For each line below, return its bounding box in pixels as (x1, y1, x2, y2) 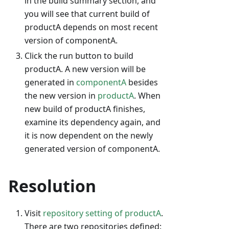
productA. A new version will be (25, 63, 146, 75)
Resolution (8, 175, 96, 197)
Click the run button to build (25, 50, 133, 62)
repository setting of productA (43, 208, 161, 219)
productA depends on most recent (25, 21, 158, 33)
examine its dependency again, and (25, 117, 161, 128)
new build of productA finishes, (25, 103, 145, 115)
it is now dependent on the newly (25, 130, 153, 142)
